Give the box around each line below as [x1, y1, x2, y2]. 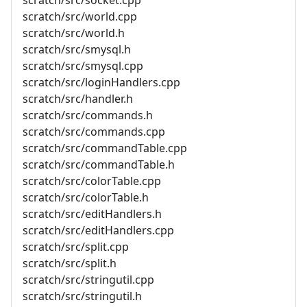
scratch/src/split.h [23, 255, 116, 271]
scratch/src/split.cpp [23, 238, 129, 254]
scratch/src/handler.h [23, 90, 133, 106]
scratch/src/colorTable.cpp [23, 173, 161, 188]
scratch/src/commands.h [23, 107, 153, 123]
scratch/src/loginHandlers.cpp [23, 74, 180, 90]
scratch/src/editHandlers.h [23, 206, 162, 221]
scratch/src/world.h [23, 25, 125, 40]
